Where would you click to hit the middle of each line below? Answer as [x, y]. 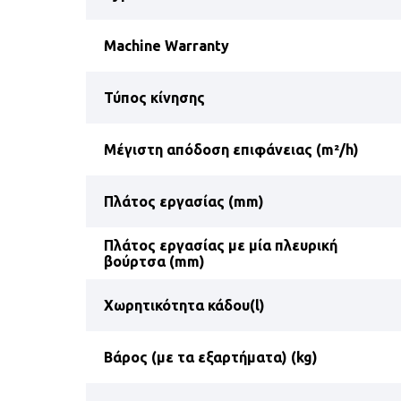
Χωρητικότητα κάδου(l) [184, 306]
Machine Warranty [166, 46]
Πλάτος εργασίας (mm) [184, 202]
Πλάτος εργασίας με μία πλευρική [221, 246]
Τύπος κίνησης [154, 98]
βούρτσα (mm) [154, 262]
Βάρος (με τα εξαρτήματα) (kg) [211, 358]
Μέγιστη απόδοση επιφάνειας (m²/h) [231, 150]
